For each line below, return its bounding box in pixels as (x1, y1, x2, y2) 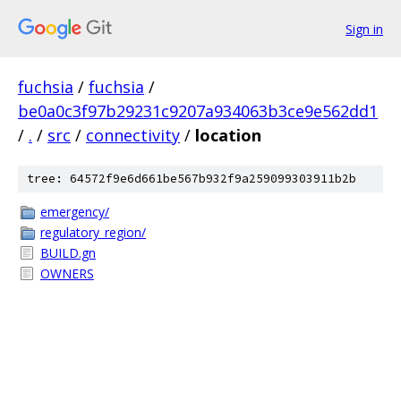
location (195, 124, 261, 146)
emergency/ (40, 203, 109, 220)
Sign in (346, 20, 383, 38)
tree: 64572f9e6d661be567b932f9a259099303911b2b (27, 171, 356, 186)
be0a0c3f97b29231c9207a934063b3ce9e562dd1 (18, 100, 378, 122)
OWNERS (40, 265, 94, 282)
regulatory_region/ (40, 224, 146, 241)
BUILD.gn (40, 244, 96, 261)
